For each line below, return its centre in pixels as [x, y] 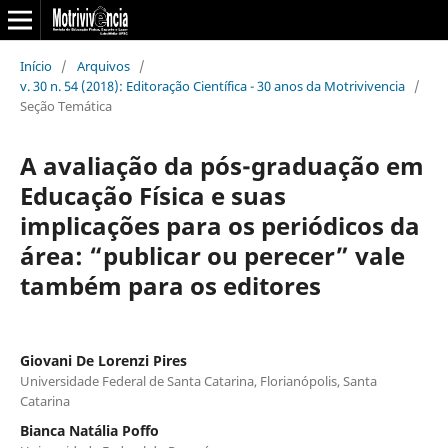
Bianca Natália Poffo [89, 430]
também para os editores [170, 285]
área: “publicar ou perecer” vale [212, 255]
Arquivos [103, 65]
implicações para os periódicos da [219, 225]
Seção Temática [65, 105]
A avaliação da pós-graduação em [221, 165]
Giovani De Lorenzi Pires [103, 360]
